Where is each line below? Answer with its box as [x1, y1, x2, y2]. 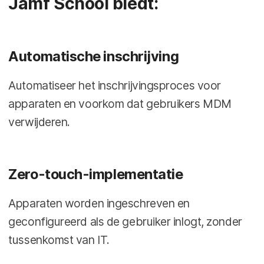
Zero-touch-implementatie [8, 165, 183, 183]
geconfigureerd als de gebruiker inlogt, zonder [8, 214, 242, 229]
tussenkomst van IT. [8, 232, 110, 247]
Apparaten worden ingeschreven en [8, 196, 190, 210]
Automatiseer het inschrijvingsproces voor [8, 78, 221, 93]
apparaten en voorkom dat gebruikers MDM [8, 96, 232, 111]
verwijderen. [8, 114, 70, 129]
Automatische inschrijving [8, 47, 179, 65]
